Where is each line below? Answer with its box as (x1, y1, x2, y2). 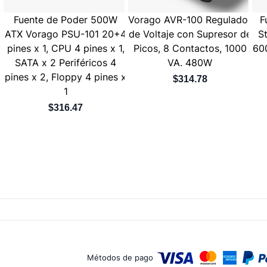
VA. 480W (167, 56, 213, 69)
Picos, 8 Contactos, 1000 (133, 42, 247, 54)
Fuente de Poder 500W (14, 13, 118, 26)
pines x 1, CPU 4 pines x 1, (7, 42, 125, 54)
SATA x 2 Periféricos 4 (15, 56, 117, 69)
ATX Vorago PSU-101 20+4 (5, 27, 127, 40)
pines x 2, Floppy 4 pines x (5, 70, 127, 83)
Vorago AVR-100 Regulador (128, 13, 252, 26)
